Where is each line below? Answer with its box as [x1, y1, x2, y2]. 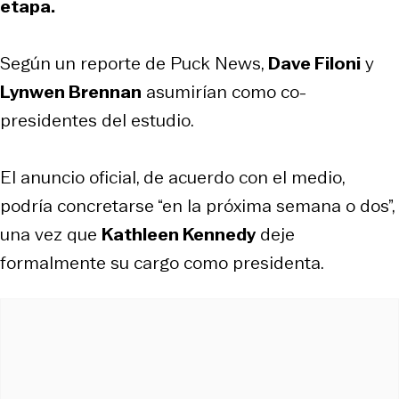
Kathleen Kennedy [102, 221, 256, 247]
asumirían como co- [142, 78, 306, 104]
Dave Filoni [268, 50, 361, 76]
